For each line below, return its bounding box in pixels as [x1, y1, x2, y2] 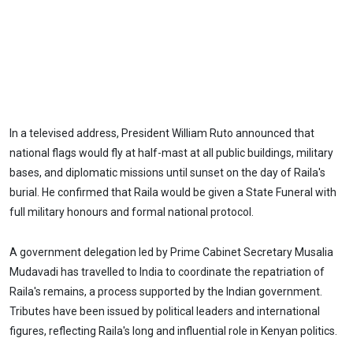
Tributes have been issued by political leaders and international [9, 305, 320, 318]
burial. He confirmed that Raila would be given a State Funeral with [9, 186, 336, 199]
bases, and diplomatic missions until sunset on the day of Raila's [9, 166, 325, 180]
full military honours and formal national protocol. [9, 206, 256, 219]
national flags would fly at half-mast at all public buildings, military [9, 147, 333, 160]
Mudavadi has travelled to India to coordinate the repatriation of [9, 266, 325, 279]
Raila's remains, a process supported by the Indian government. [9, 285, 322, 299]
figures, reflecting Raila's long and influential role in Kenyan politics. [9, 325, 340, 338]
